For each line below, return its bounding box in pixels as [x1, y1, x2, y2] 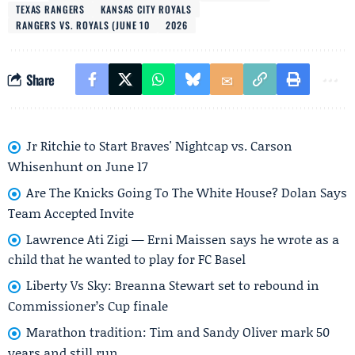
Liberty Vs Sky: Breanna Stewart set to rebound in [26, 276, 319, 295]
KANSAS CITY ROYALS [101, 2, 192, 16]
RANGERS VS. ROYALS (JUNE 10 [16, 18, 151, 32]
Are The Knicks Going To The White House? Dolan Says [26, 182, 347, 201]
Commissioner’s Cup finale [8, 296, 168, 315]
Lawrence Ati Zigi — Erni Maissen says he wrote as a [26, 229, 339, 248]
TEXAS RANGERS [16, 2, 86, 16]
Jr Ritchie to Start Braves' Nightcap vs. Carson [26, 136, 292, 155]
